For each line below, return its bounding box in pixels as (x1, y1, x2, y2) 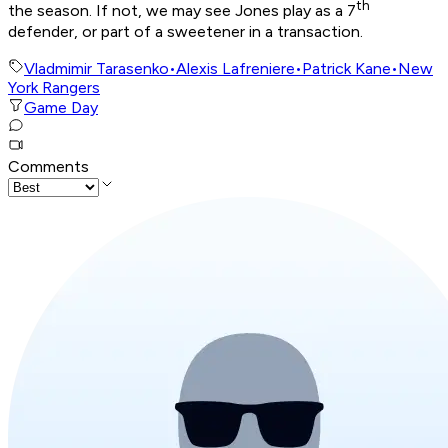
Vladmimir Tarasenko (24, 58, 169, 78)
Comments (8, 156, 89, 176)
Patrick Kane (302, 58, 391, 78)
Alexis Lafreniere (176, 58, 295, 78)
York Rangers (8, 77, 100, 97)
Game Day (24, 97, 98, 117)
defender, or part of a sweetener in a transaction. (8, 21, 367, 41)
